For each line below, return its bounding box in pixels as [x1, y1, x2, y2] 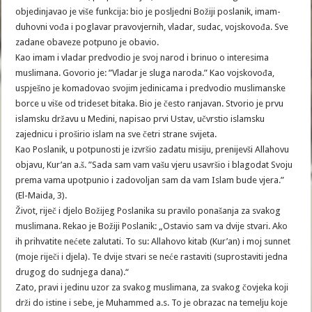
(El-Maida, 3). [15, 190, 68, 201]
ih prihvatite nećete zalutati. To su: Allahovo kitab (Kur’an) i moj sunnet [15, 236, 291, 247]
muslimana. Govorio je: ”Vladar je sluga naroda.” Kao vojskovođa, [15, 68, 275, 78]
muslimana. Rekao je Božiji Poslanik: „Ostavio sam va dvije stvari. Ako [15, 221, 288, 231]
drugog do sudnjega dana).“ [15, 267, 130, 277]
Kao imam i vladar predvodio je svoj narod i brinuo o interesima [15, 52, 270, 63]
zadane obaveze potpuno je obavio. [15, 37, 159, 47]
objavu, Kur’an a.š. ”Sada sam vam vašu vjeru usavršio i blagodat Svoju [15, 159, 293, 170]
